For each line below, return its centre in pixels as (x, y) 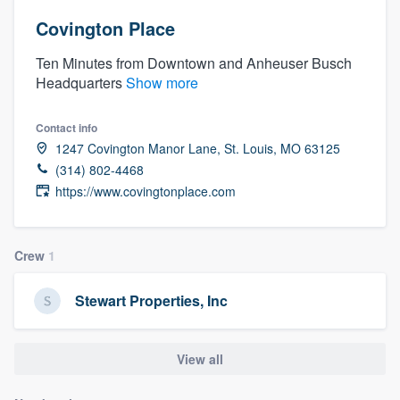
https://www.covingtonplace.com (146, 191)
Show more (162, 82)
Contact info (67, 127)
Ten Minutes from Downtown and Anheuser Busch (194, 62)
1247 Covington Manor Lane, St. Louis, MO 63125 (198, 148)
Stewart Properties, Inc (151, 301)
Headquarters (81, 82)
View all (200, 358)
